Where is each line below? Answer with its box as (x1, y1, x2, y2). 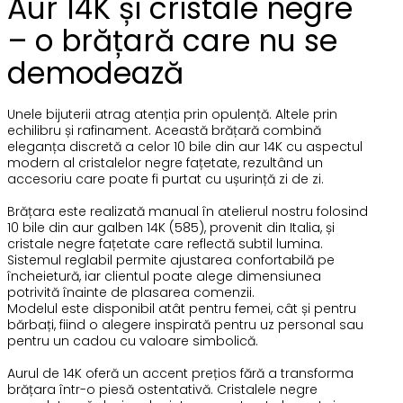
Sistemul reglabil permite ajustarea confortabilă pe (6, 251, 335, 269)
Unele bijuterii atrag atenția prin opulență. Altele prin (6, 105, 337, 123)
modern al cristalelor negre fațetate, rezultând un (6, 154, 323, 172)
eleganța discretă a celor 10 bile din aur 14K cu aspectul (6, 138, 363, 156)
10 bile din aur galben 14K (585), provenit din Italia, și (6, 219, 335, 237)
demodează (6, 52, 184, 94)
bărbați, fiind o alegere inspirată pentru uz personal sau (6, 316, 363, 334)
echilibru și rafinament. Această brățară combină (6, 121, 321, 139)
